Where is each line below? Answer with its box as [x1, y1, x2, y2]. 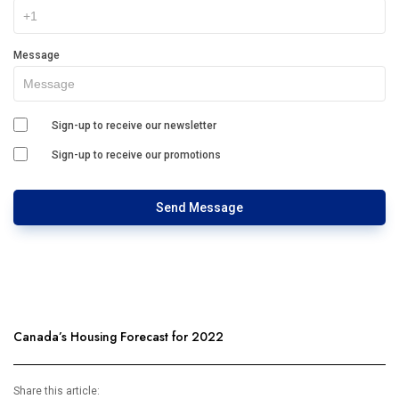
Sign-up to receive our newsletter [52, 118, 216, 132]
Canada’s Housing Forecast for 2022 [13, 327, 224, 346]
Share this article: [13, 384, 100, 397]
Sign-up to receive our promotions [52, 148, 221, 161]
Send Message [156, 199, 243, 215]
